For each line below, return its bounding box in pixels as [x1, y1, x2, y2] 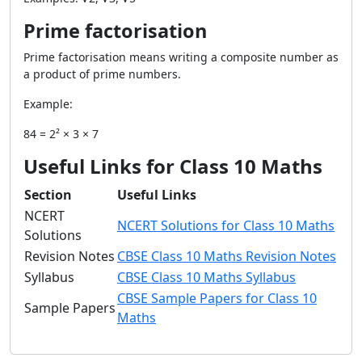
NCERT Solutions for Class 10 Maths [117, 217, 335, 234]
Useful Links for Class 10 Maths [23, 153, 322, 179]
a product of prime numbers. [23, 66, 181, 82]
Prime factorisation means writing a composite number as [23, 49, 339, 65]
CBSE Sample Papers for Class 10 [117, 289, 317, 307]
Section [24, 186, 72, 204]
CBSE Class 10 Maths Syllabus [117, 268, 296, 286]
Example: [23, 96, 73, 112]
